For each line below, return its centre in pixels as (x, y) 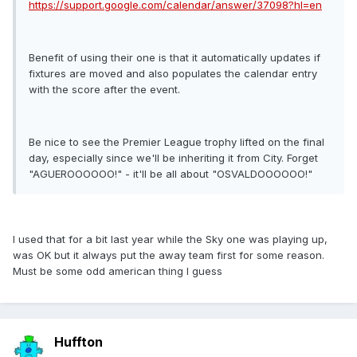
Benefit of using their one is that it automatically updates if (175, 58)
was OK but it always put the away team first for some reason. (169, 255)
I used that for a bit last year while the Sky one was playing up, (170, 239)
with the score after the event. (104, 90)
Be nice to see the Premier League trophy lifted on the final (177, 142)
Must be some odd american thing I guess (118, 271)
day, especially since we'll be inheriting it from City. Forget (173, 158)
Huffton (78, 342)
